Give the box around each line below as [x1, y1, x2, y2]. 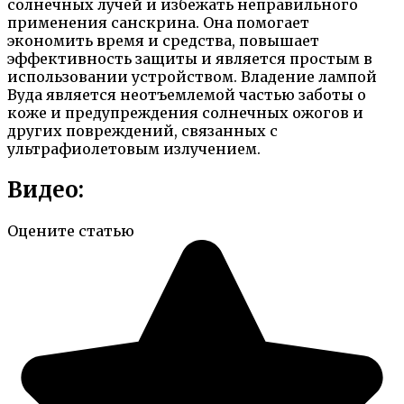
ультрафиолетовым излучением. [7, 139, 261, 158]
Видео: [7, 175, 84, 204]
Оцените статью [7, 221, 134, 240]
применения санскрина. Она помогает [7, 13, 309, 32]
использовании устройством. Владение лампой [7, 67, 377, 86]
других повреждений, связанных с [7, 121, 278, 140]
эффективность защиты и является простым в [7, 49, 372, 68]
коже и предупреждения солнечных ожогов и [7, 103, 363, 122]
